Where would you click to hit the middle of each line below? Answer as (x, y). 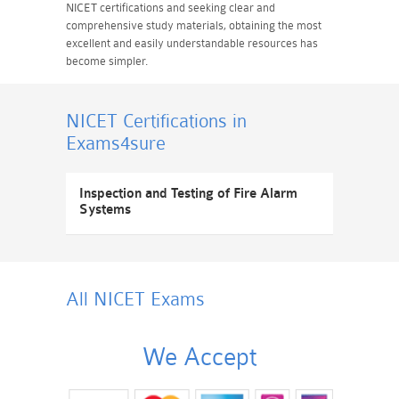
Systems (105, 210)
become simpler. (107, 61)
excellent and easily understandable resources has (192, 43)
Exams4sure (116, 143)
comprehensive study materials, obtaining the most (194, 25)
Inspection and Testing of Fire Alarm (188, 194)
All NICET (108, 299)
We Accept (199, 357)
